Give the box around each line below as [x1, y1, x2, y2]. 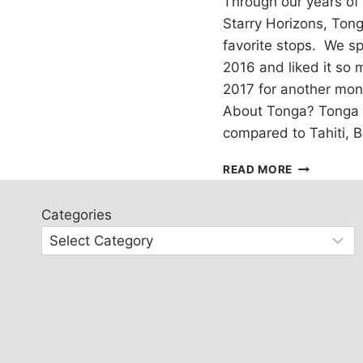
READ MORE [223, 162, 293, 176]
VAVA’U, [292, 158, 339, 172]
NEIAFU [292, 192, 336, 206]
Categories [41, 207, 112, 224]
